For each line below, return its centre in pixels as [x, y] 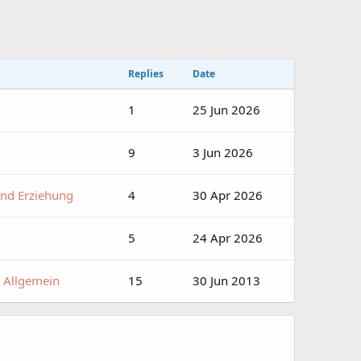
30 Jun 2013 [226, 280]
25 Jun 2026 [226, 109]
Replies [146, 73]
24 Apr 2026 [228, 237]
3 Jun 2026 [223, 152]
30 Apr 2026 [228, 195]
